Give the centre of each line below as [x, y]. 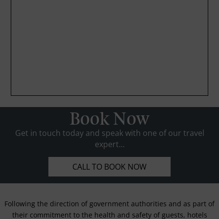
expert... [109, 144]
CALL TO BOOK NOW [109, 167]
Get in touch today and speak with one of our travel [109, 133]
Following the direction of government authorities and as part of [109, 204]
